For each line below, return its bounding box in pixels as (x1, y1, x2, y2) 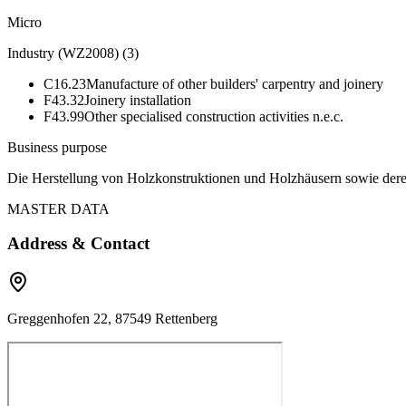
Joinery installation (84, 92, 191, 108)
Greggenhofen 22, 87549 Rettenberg (7, 311, 217, 327)
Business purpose (7, 139, 107, 155)
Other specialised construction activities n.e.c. (84, 108, 343, 124)
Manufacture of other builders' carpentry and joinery (86, 75, 383, 92)
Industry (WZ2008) (7, 44, 119, 61)
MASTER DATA (7, 200, 110, 217)
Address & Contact (7, 234, 150, 254)
